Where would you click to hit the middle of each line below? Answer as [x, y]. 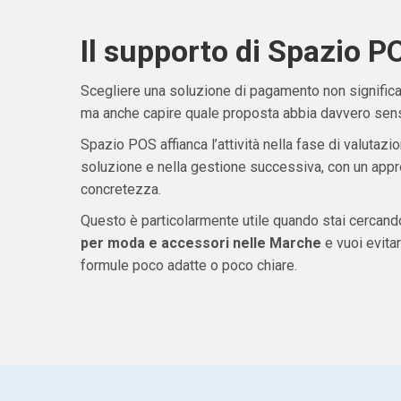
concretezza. [120, 190]
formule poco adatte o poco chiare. [188, 266]
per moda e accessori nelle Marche [200, 243]
